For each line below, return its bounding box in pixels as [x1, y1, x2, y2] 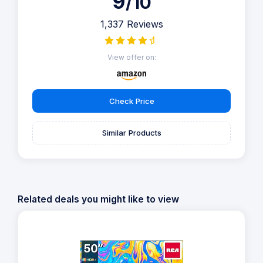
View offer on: [107, 53, 156, 62]
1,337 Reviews [100, 18, 163, 31]
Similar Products [102, 128, 161, 138]
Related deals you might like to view [18, 194, 179, 205]
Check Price [109, 96, 154, 106]
